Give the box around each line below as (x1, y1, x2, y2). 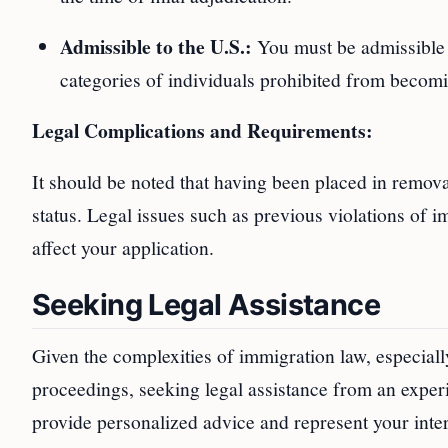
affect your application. (32, 234, 214, 260)
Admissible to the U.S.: (60, 32, 252, 61)
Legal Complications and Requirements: (32, 116, 373, 145)
